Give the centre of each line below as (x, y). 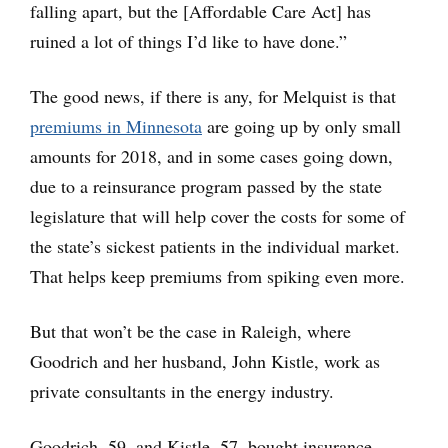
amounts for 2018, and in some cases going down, (211, 156)
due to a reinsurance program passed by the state (206, 186)
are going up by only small (301, 126)
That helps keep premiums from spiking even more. (217, 276)
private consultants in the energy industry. (182, 391)
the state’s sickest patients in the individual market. (215, 246)
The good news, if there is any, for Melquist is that (213, 96)
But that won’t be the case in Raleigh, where (190, 331)
